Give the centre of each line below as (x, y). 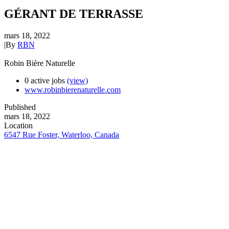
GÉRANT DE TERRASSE (74, 14)
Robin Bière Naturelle (40, 63)
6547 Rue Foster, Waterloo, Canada (62, 134)
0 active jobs (46, 80)
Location (18, 125)
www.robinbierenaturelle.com (73, 89)
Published (20, 107)
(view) (77, 80)
